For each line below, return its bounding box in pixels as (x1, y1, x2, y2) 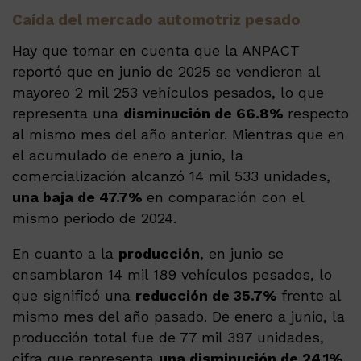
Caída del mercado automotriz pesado (12, 11, 301, 30)
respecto (288, 104, 349, 122)
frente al (281, 286, 341, 304)
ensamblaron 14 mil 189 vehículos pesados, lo (12, 265, 332, 283)
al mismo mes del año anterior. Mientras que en (12, 125, 345, 143)
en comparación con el (147, 188, 304, 205)
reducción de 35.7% (135, 286, 281, 304)
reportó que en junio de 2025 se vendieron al (12, 62, 320, 80)
